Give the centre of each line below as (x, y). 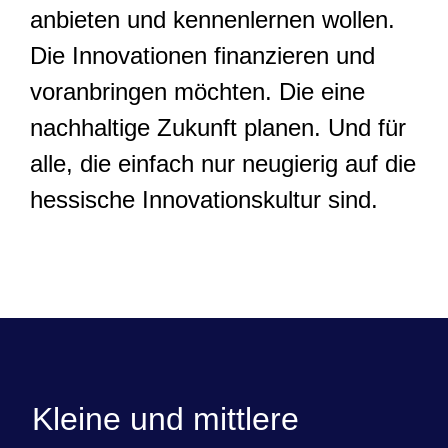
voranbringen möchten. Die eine (197, 91)
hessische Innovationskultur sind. (204, 199)
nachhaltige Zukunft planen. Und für (218, 127)
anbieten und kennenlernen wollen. (212, 19)
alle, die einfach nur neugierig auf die (223, 163)
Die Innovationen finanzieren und (202, 55)
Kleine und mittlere (165, 419)
